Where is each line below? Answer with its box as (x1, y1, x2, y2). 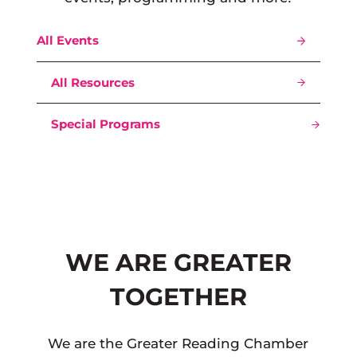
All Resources (51, 75, 135, 90)
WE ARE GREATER (65, 248, 292, 278)
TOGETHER (109, 282, 247, 312)
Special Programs (51, 117, 161, 132)
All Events (37, 33, 100, 49)
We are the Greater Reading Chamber (48, 335, 309, 352)
